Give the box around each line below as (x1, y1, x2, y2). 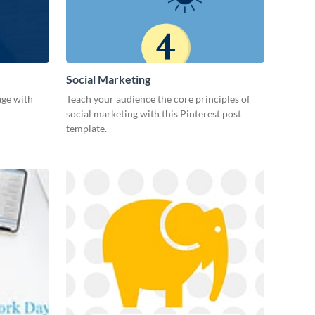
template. (66, 122, 107, 134)
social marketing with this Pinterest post (66, 108, 241, 120)
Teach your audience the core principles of (66, 93, 250, 105)
